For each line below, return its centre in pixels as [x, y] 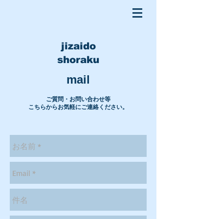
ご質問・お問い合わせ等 [78, 99]
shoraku [78, 60]
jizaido [78, 46]
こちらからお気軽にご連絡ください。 [78, 107]
